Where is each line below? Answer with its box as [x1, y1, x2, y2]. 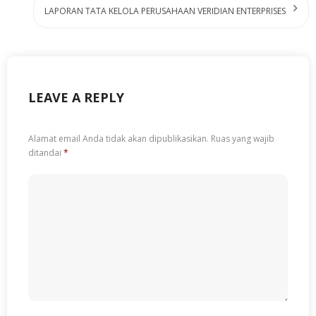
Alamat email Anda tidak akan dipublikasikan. [28, 133, 209, 145]
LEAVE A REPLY [28, 89, 124, 106]
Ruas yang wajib [211, 133, 274, 145]
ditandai [28, 147, 63, 159]
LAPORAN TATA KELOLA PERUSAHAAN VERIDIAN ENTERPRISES [44, 5, 286, 17]
